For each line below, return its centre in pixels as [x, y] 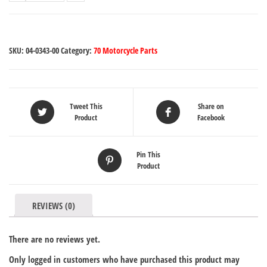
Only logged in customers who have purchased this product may [124, 260]
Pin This [148, 154]
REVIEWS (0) [54, 205]
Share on [211, 106]
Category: [77, 50]
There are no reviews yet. [55, 239]
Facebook [211, 117]
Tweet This [86, 106]
